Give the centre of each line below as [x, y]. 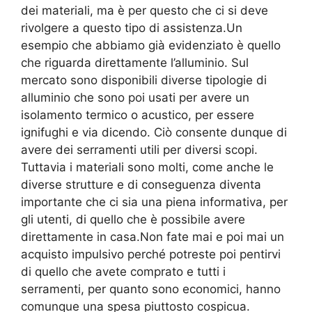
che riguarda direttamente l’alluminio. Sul [135, 63]
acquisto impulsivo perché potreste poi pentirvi [151, 255]
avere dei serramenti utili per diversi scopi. [139, 150]
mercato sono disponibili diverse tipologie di [144, 80]
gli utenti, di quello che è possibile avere [133, 220]
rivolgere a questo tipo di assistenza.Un [132, 28]
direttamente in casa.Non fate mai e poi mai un [153, 237]
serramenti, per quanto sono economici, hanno [151, 289]
